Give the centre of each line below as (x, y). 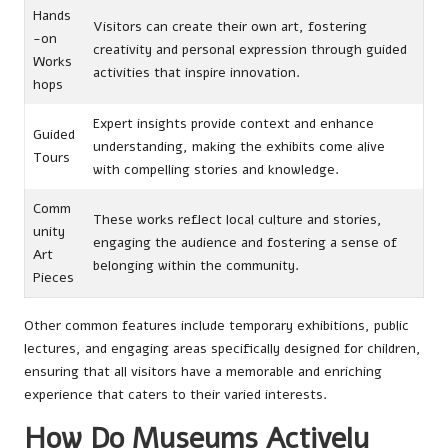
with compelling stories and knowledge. (216, 169)
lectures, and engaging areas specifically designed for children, (222, 348)
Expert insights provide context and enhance (233, 123)
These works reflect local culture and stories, (237, 219)
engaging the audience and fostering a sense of (245, 242)
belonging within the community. (196, 265)
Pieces (53, 277)
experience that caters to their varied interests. (175, 394)
